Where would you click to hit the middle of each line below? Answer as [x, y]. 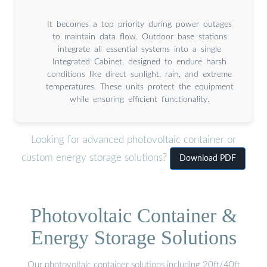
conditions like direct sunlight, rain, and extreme [139, 74]
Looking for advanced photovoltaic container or [133, 140]
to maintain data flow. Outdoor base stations [139, 37]
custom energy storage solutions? [96, 158]
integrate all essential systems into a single [139, 49]
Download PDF [208, 159]
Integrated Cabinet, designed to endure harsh [139, 62]
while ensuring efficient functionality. [139, 99]
